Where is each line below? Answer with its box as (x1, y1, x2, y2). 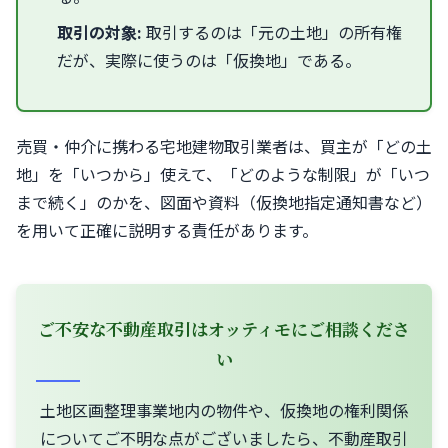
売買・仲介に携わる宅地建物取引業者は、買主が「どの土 (16, 133, 432, 158)
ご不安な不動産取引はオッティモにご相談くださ (38, 315, 410, 341)
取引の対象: (57, 19, 143, 44)
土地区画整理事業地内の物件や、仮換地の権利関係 (40, 397, 408, 422)
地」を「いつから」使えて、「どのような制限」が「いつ (16, 161, 430, 186)
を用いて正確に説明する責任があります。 (16, 217, 318, 242)
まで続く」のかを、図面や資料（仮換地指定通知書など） (16, 189, 432, 214)
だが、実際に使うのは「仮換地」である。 (57, 47, 362, 72)
